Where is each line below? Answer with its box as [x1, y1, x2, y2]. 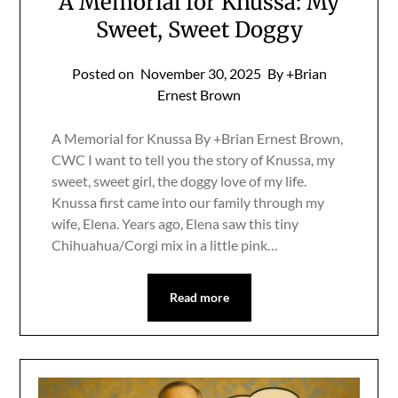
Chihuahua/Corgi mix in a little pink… [52, 235, 279, 253]
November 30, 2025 [139, 64, 261, 82]
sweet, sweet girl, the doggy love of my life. [52, 171, 307, 189]
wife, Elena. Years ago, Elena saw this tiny [52, 214, 299, 232]
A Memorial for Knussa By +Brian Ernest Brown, [52, 129, 344, 147]
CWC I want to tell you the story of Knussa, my [52, 150, 336, 168]
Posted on [71, 64, 137, 82]
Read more [169, 289, 229, 305]
